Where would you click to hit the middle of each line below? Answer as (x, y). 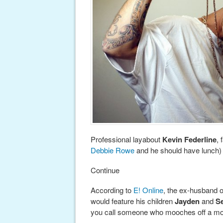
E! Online (148, 190)
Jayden (187, 201)
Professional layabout (126, 139)
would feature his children (133, 201)
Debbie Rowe (112, 150)
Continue (105, 170)
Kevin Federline (189, 140)
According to (112, 190)
